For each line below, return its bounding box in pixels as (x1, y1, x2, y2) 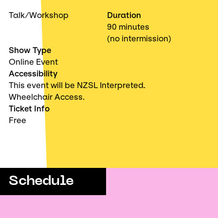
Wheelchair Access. (9, 92, 85, 102)
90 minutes (107, 22, 149, 32)
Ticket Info (9, 104, 50, 113)
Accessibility (9, 69, 57, 78)
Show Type (9, 45, 51, 55)
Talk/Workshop (9, 10, 69, 20)
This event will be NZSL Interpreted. (9, 80, 147, 90)
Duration (107, 10, 141, 20)
